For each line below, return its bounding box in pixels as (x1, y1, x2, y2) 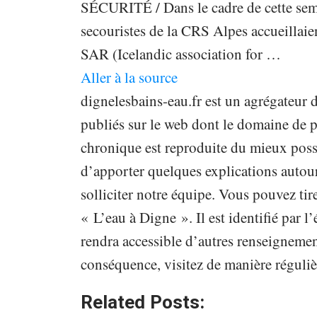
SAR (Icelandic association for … (80, 44, 281, 64)
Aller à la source (80, 67, 178, 88)
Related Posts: (80, 292, 204, 313)
